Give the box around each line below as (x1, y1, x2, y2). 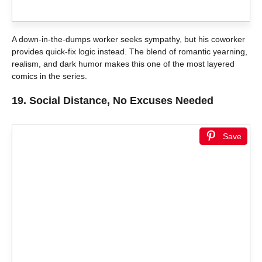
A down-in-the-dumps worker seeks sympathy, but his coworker (12, 35, 245, 44)
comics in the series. (12, 71, 87, 81)
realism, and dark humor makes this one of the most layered (12, 59, 235, 69)
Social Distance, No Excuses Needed (29, 95, 213, 107)
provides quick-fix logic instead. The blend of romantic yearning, (12, 47, 247, 57)
